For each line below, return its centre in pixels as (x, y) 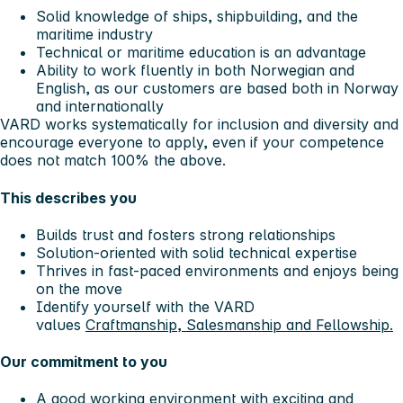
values (61, 324)
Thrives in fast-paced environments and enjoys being (217, 270)
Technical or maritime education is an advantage (201, 53)
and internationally (100, 107)
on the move (79, 288)
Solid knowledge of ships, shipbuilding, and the (197, 17)
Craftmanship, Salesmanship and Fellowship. (239, 324)
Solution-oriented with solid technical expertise (197, 252)
